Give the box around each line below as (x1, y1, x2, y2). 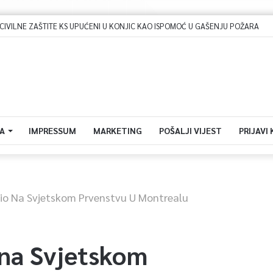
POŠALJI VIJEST (158, 125, 222, 136)
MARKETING (93, 125, 142, 136)
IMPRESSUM (28, 125, 76, 136)
